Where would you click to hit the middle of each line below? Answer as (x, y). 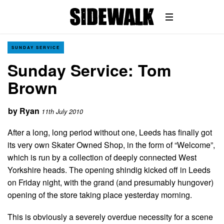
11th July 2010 (62, 111)
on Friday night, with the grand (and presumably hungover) (110, 182)
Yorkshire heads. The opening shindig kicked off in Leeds (109, 169)
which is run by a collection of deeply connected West (102, 157)
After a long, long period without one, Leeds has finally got (110, 132)
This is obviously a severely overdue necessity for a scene (110, 216)
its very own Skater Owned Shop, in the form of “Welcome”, (111, 144)
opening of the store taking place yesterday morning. (100, 194)
